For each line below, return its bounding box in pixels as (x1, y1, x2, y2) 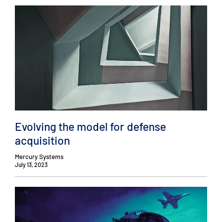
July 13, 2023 (15, 161, 48, 168)
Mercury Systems (15, 153, 63, 161)
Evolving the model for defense (15, 119, 166, 133)
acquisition (15, 133, 70, 147)
